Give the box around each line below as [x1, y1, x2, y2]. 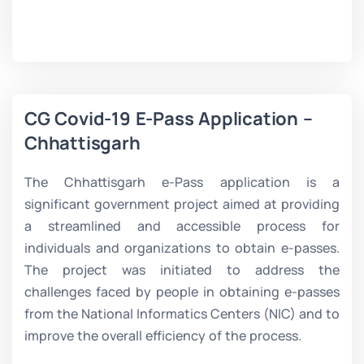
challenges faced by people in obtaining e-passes [24, 283, 340, 301]
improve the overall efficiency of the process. [24, 327, 301, 344]
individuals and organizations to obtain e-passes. [24, 239, 340, 257]
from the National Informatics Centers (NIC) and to [24, 305, 340, 323]
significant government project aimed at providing [24, 195, 340, 213]
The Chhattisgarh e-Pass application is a [24, 173, 340, 191]
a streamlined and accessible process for [24, 217, 340, 235]
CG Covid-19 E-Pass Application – [24, 106, 313, 131]
